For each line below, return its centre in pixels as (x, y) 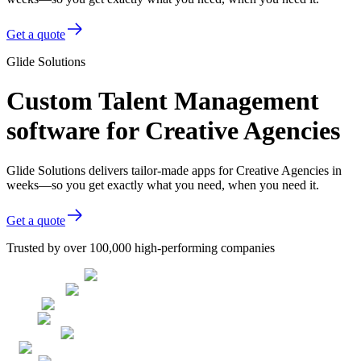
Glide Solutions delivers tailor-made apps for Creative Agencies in (174, 170)
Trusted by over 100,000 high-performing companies (141, 247)
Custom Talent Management (163, 101)
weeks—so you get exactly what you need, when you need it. (163, 185)
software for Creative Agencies (173, 131)
